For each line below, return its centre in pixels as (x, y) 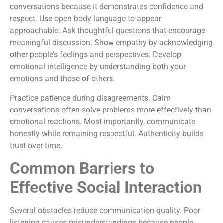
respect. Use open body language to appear (86, 19)
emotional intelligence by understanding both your (98, 67)
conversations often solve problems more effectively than (111, 110)
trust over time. (36, 145)
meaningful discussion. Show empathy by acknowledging (111, 43)
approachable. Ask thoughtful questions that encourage (108, 31)
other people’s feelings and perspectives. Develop (96, 55)
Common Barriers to (82, 168)
